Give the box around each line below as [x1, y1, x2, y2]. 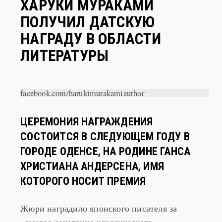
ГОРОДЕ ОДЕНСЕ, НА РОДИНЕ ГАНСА [20, 131, 191, 143]
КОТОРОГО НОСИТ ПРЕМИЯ [20, 161, 146, 173]
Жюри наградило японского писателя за [20, 188, 177, 200]
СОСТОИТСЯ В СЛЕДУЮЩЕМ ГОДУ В [20, 116, 190, 128]
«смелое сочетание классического [20, 202, 153, 214]
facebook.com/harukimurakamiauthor [20, 73, 144, 84]
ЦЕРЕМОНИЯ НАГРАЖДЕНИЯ [20, 101, 153, 113]
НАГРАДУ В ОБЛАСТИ [20, 15, 162, 34]
